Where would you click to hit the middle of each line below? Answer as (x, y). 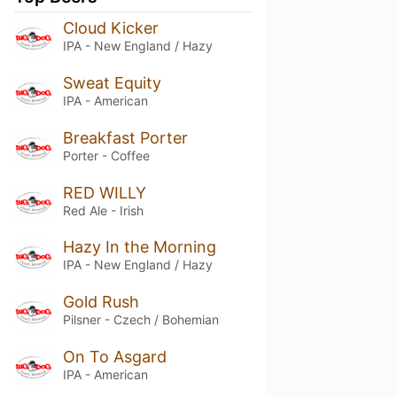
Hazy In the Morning (139, 247)
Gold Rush (101, 302)
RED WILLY (104, 192)
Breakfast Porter (125, 137)
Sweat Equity (112, 82)
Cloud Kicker (110, 27)
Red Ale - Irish (103, 210)
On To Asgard (114, 357)
